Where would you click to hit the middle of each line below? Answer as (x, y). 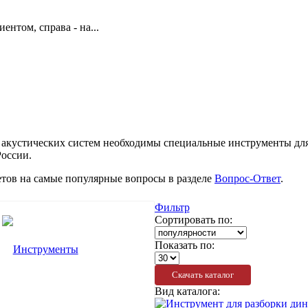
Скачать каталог (202, 274)
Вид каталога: (187, 291)
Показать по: (184, 245)
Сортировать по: (193, 219)
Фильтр (172, 207)
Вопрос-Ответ (247, 178)
